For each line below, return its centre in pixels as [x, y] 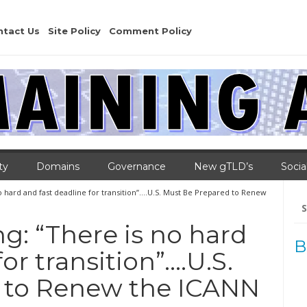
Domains [58, 167]
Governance [137, 167]
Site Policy [74, 31]
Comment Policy [150, 31]
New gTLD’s [223, 167]
